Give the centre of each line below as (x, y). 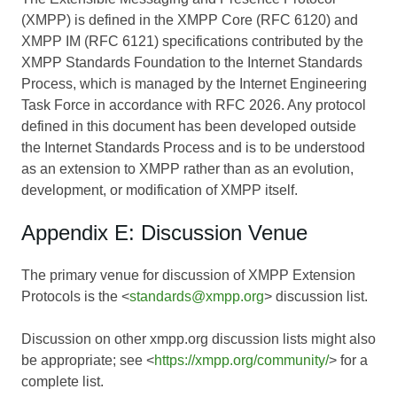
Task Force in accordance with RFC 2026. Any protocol (194, 105)
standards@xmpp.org (197, 297)
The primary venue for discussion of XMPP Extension (188, 276)
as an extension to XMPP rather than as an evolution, (187, 169)
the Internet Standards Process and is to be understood (193, 148)
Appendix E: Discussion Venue (164, 233)
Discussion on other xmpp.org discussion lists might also (198, 339)
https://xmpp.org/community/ (241, 361)
